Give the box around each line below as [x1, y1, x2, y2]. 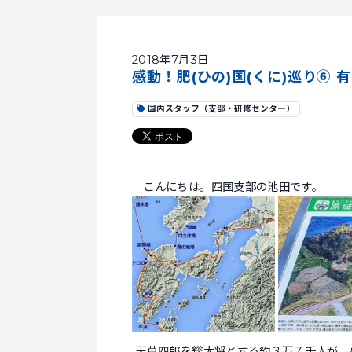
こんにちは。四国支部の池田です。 [132, 180, 324, 195]
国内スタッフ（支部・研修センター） [145, 104, 295, 115]
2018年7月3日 [132, 53, 209, 68]
